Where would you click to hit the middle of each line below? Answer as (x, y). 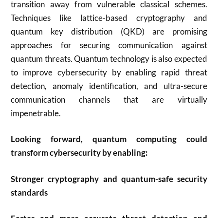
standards (29, 192)
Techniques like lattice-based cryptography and (109, 18)
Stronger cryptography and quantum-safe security (109, 179)
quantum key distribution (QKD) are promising (109, 31)
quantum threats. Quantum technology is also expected (109, 58)
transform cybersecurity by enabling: (80, 153)
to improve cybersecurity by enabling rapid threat (109, 72)
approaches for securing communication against (109, 45)
